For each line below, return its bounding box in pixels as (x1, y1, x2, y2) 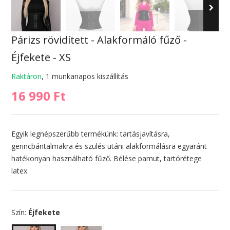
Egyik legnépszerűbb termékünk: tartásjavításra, (11, 129, 170, 139)
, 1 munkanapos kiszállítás (41, 71, 128, 82)
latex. (11, 166, 29, 176)
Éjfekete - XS (11, 50, 71, 65)
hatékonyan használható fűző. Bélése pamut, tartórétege (11, 154, 202, 164)
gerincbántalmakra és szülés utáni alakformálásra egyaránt (11, 141, 207, 151)
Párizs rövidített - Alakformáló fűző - (11, 33, 187, 47)
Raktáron (11, 71, 42, 82)
